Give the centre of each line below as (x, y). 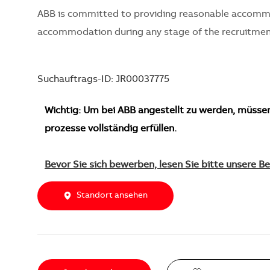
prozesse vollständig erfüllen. (111, 129)
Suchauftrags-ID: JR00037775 (103, 79)
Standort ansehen (112, 196)
